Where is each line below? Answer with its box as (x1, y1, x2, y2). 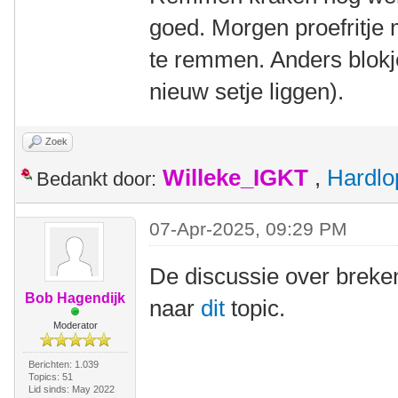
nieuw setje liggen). (149, 78, 345, 105)
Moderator (52, 320, 98, 330)
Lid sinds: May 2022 (28, 384, 115, 394)
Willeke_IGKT (163, 165, 308, 190)
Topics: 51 (28, 371, 73, 382)
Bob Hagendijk (25, 291, 126, 306)
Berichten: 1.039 (28, 359, 99, 370)
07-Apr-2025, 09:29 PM (149, 219, 348, 239)
